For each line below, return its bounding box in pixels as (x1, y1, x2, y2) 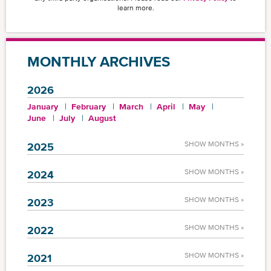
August (88, 113, 116, 123)
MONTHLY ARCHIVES (27, 53, 170, 70)
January (27, 101, 58, 111)
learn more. (117, 3, 154, 12)
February (71, 101, 106, 111)
